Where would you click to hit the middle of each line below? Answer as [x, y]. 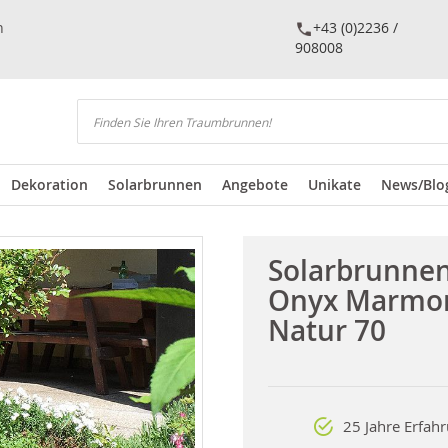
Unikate [334, 184]
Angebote [255, 184]
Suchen [100, 139]
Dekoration [49, 184]
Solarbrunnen [155, 184]
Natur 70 [326, 330]
